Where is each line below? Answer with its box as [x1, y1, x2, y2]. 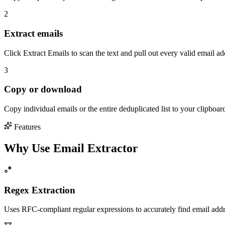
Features [12, 123, 41, 132]
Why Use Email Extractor [4, 142, 138, 155]
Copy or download [4, 84, 82, 95]
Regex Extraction [4, 184, 75, 195]
